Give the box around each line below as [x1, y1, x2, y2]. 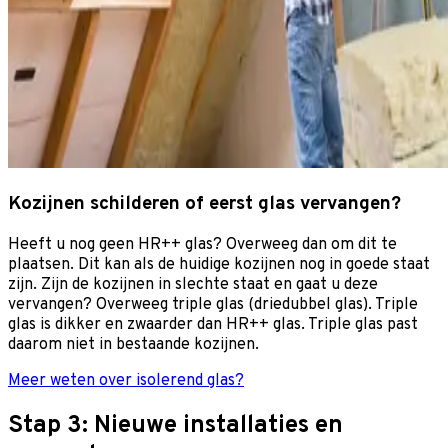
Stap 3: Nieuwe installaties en [8, 410, 343, 441]
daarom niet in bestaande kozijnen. [8, 334, 259, 355]
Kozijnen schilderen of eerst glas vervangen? [8, 192, 406, 217]
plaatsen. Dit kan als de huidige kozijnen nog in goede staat [8, 254, 430, 275]
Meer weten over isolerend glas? [8, 370, 244, 391]
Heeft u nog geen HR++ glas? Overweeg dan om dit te [8, 234, 397, 255]
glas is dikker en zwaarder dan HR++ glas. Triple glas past [8, 314, 418, 335]
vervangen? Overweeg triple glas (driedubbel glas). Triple [8, 294, 418, 315]
